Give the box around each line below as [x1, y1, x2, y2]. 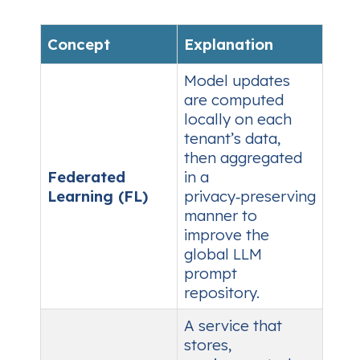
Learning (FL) [47, 186, 148, 207]
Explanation [184, 35, 273, 55]
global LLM [184, 244, 262, 264]
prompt [184, 264, 237, 284]
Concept [47, 35, 110, 55]
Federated [47, 167, 125, 187]
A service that [184, 316, 282, 336]
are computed [184, 90, 284, 110]
